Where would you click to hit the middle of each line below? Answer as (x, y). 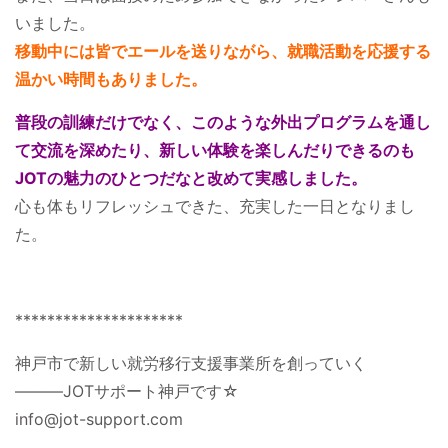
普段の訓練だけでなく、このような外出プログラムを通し (223, 122)
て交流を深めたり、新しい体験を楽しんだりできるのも (215, 150)
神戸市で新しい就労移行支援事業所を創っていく (191, 363)
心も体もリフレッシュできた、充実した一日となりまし (215, 206)
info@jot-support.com (99, 419)
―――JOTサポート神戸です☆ (127, 391)
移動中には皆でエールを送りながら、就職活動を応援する (223, 51)
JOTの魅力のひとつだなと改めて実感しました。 (191, 178)
